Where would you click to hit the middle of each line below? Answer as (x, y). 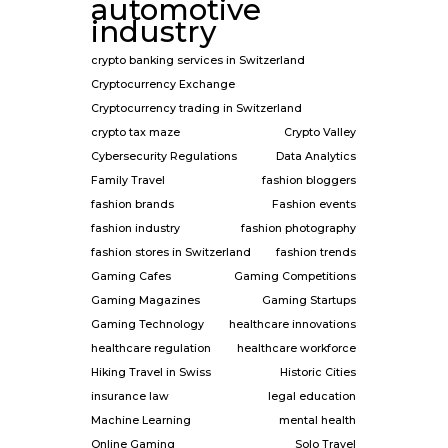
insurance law (130, 396)
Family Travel (128, 180)
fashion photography (298, 228)
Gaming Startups (309, 300)
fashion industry (135, 228)
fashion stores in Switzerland (171, 252)
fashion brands (132, 204)
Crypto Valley (320, 132)
